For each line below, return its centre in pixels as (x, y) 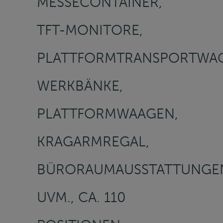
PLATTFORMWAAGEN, (108, 113)
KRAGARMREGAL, (93, 141)
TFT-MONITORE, (90, 30)
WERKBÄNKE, (80, 86)
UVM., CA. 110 (81, 197)
